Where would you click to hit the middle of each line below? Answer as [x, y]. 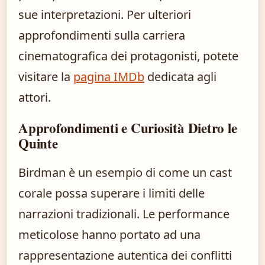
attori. [35, 98]
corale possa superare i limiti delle [112, 193]
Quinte [38, 143]
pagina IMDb [109, 77]
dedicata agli [180, 77]
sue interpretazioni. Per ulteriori [105, 15]
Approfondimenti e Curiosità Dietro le [128, 128]
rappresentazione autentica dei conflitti [125, 256]
